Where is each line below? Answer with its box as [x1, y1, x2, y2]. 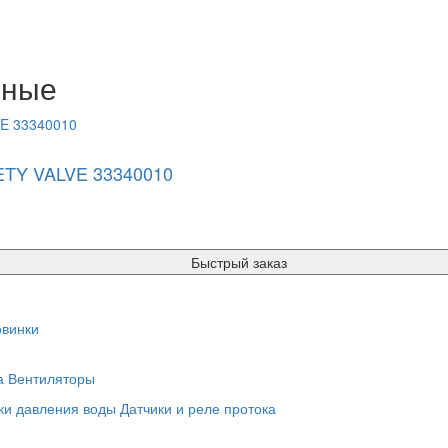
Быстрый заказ [191, 251, 287, 272]
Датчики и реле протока [120, 397, 276, 418]
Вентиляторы [8, 367, 95, 388]
